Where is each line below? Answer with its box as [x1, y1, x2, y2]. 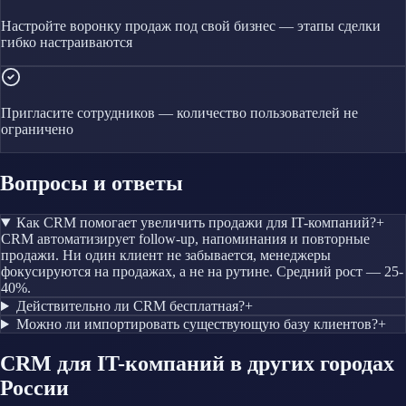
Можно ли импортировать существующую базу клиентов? [15, 316, 378, 333]
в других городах [225, 351, 394, 375]
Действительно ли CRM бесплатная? [15, 298, 245, 314]
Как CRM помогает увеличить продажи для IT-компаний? [15, 215, 376, 231]
